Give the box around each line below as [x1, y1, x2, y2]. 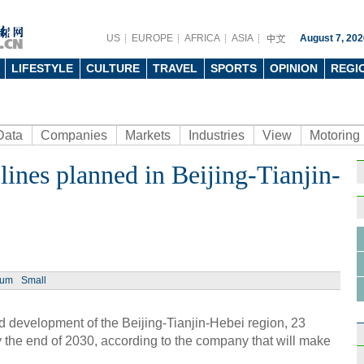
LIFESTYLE [11, 62, 73, 75]
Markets [125, 128, 171, 142]
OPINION [270, 62, 318, 75]
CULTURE [86, 62, 140, 75]
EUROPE [132, 32, 173, 44]
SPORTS [210, 62, 257, 75]
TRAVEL [153, 62, 197, 75]
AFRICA [184, 32, 220, 44]
